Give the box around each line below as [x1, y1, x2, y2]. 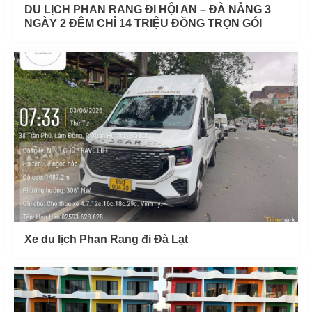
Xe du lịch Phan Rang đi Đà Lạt [24, 233, 188, 245]
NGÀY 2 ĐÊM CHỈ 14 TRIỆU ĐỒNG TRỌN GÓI [24, 17, 262, 29]
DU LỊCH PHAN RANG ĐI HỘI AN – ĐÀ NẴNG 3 [24, 3, 271, 15]
